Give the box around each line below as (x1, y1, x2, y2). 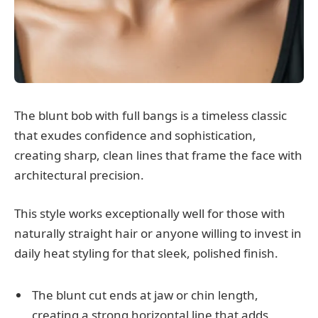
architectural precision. (14, 167, 144, 184)
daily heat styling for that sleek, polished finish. (14, 245, 278, 262)
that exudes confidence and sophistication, (14, 127, 256, 144)
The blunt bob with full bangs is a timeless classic (14, 107, 287, 124)
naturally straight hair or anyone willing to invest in (14, 225, 302, 242)
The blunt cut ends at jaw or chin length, (32, 287, 258, 304)
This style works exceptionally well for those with (14, 205, 285, 222)
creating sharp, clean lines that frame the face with (14, 147, 302, 164)
